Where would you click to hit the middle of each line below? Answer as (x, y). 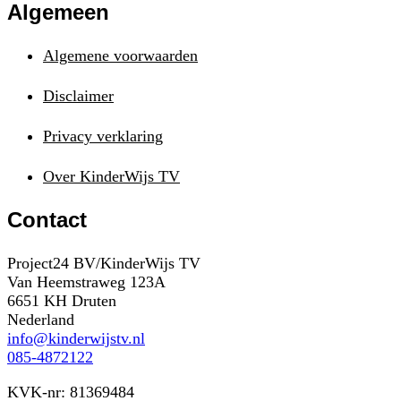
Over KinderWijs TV (111, 176)
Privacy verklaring (103, 136)
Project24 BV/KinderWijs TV (104, 263)
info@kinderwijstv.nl (76, 338)
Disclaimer (78, 95)
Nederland (41, 319)
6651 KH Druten (62, 300)
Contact (47, 219)
